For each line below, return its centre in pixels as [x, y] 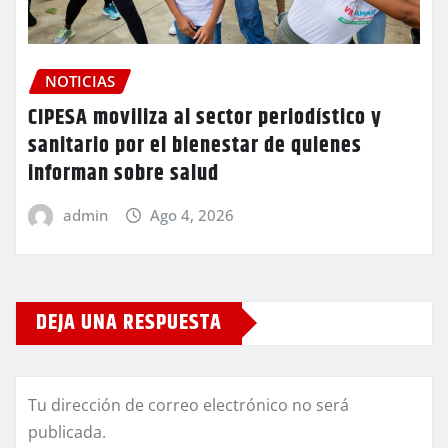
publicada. [67, 431]
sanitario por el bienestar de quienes [195, 145]
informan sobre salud [123, 173]
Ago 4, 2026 [192, 214]
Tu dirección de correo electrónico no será [188, 404]
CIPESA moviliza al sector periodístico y [205, 117]
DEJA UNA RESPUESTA [129, 322]
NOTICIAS [80, 81]
